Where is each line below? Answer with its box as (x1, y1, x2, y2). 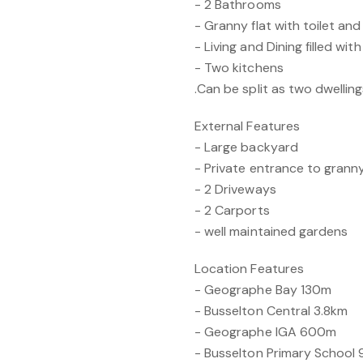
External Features (194, 117, 300, 135)
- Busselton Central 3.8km (194, 302, 348, 319)
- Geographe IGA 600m (194, 323, 336, 340)
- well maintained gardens (194, 223, 348, 240)
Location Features (194, 260, 304, 277)
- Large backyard (194, 139, 298, 156)
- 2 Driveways (194, 181, 276, 198)
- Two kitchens (194, 59, 284, 76)
